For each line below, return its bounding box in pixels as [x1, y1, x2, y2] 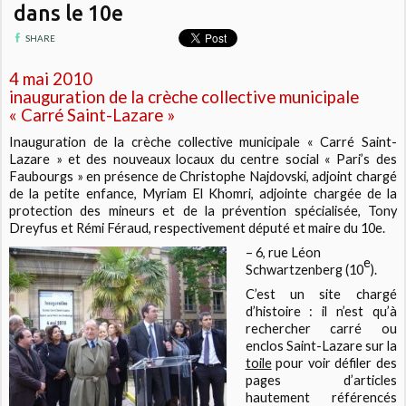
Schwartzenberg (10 [245, 261, 363, 277]
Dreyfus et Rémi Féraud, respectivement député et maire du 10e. [9, 219, 386, 236]
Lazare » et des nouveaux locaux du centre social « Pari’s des [9, 150, 397, 167]
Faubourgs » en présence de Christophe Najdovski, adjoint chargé [9, 168, 397, 184]
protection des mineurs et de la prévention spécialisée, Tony [9, 202, 397, 218]
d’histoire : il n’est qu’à [245, 303, 397, 319]
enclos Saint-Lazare [245, 337, 362, 353]
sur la [362, 337, 397, 353]
